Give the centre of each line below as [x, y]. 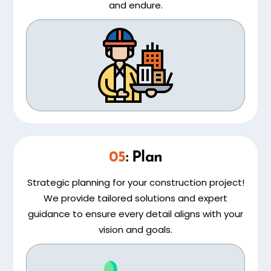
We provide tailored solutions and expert [135, 198]
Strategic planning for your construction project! [135, 183]
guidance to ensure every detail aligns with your [135, 214]
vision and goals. [135, 230]
